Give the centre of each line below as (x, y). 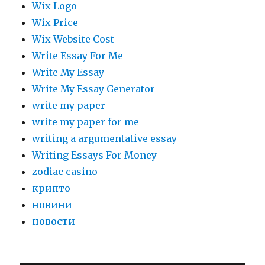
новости (54, 221)
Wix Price (55, 22)
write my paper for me (86, 122)
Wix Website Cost (73, 39)
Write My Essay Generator (94, 89)
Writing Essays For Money (95, 155)
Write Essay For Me (78, 56)
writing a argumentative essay (105, 138)
